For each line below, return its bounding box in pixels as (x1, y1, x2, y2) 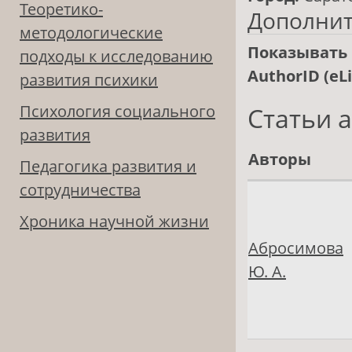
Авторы (248, 148, 311, 170)
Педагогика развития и (20, 156, 196, 178)
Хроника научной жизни (20, 211, 209, 233)
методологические (20, 22, 163, 44)
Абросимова (248, 237, 343, 259)
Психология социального (20, 101, 215, 123)
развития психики (20, 69, 158, 91)
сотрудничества (20, 179, 141, 201)
